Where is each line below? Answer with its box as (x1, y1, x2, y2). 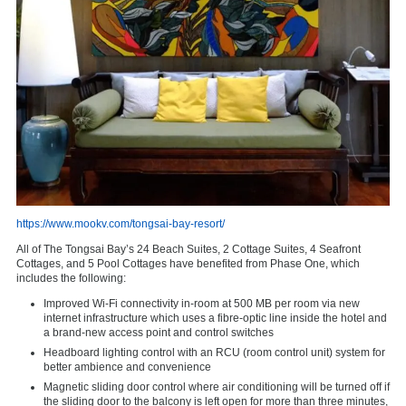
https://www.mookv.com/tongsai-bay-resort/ (16, 217, 225, 231)
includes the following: (16, 272, 126, 285)
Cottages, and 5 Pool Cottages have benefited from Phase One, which (16, 257, 360, 271)
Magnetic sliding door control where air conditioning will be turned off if (43, 381, 390, 394)
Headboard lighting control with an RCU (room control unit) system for (43, 346, 385, 360)
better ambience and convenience (43, 361, 211, 374)
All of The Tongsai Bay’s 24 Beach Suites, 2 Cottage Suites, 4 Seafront (16, 243, 361, 256)
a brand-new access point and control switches (43, 326, 274, 340)
